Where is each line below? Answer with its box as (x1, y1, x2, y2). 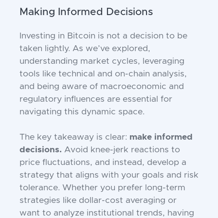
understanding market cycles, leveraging (19, 57, 184, 66)
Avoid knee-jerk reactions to (62, 145, 180, 155)
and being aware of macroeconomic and (19, 82, 184, 91)
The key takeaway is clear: (19, 133, 129, 142)
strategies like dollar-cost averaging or (19, 196, 177, 205)
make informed (129, 133, 193, 142)
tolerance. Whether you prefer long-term (19, 183, 185, 193)
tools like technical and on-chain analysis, (19, 70, 187, 79)
